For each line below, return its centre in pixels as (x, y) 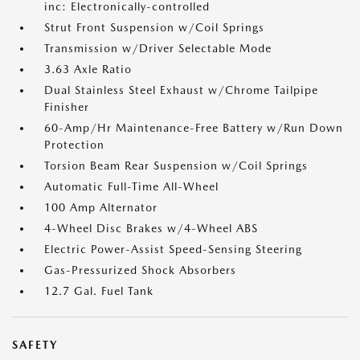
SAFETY (35, 345)
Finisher (67, 107)
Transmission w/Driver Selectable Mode (158, 48)
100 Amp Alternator (101, 207)
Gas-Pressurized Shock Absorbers (140, 270)
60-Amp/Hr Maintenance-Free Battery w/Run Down (194, 128)
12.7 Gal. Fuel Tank (99, 291)
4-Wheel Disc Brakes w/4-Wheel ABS (151, 228)
